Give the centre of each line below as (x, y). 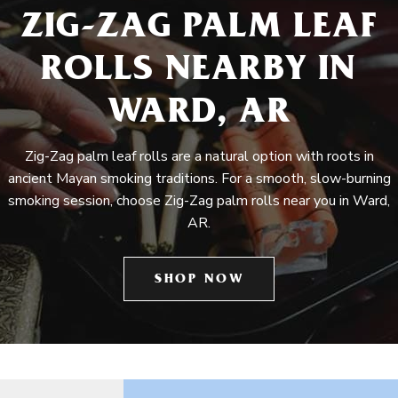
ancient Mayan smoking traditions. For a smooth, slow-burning (199, 179)
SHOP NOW (199, 280)
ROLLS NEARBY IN (199, 72)
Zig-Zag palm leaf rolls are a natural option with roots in (199, 156)
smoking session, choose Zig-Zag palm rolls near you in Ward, (199, 201)
